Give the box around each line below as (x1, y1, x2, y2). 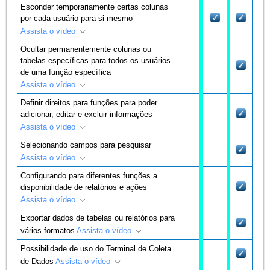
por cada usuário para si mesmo (20, 13, 133, 23)
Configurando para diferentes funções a (20, 171, 158, 180)
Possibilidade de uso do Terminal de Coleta (20, 243, 172, 253)
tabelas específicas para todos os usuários (20, 55, 171, 65)
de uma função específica (20, 67, 111, 77)
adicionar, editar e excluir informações (20, 109, 153, 119)
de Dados (20, 256, 56, 266)
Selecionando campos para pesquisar (20, 140, 152, 149)
